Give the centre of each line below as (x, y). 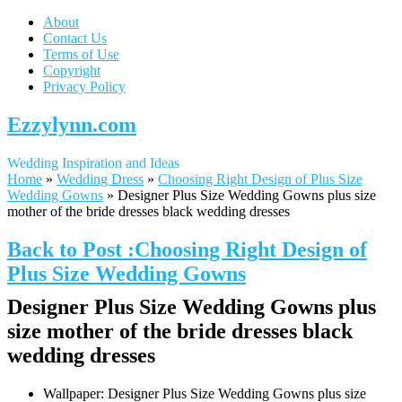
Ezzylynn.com (72, 124)
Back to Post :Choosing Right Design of (187, 249)
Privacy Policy (84, 87)
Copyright (72, 70)
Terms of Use (81, 54)
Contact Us (75, 38)
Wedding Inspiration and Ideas (93, 162)
